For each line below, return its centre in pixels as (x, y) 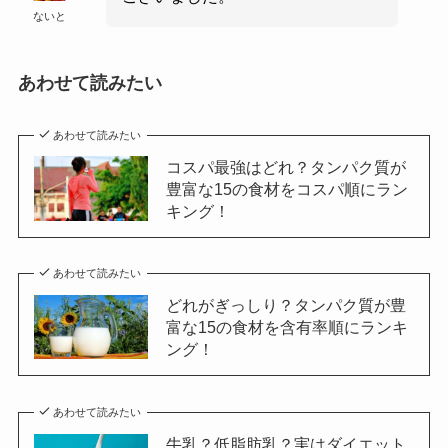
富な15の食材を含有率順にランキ (286, 327)
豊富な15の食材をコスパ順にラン (286, 188)
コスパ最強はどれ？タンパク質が (285, 166)
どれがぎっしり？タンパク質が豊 (285, 305)
